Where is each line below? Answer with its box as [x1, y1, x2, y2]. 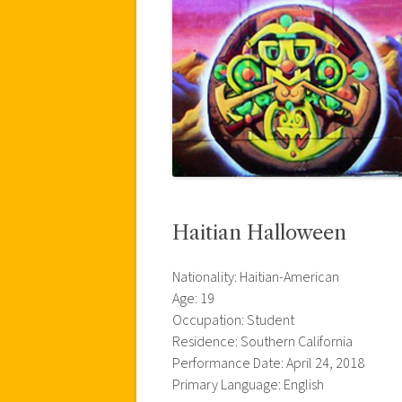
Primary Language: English [172, 374, 324, 395]
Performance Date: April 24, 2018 [172, 353, 364, 373]
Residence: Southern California [172, 331, 353, 352]
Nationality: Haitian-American [172, 267, 339, 287]
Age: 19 [172, 288, 214, 309]
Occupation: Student [172, 310, 294, 330]
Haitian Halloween [172, 220, 346, 245]
